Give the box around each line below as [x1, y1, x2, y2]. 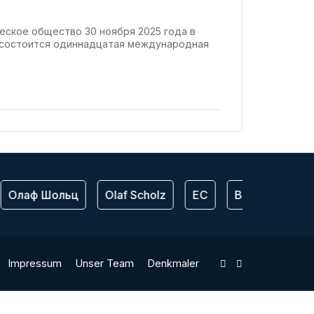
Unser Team [75, 257, 134, 269]
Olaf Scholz [100, 187, 162, 202]
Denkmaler [147, 257, 199, 269]
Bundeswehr [230, 187, 297, 202]
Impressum [8, 257, 62, 269]
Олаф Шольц [4, 187, 74, 202]
